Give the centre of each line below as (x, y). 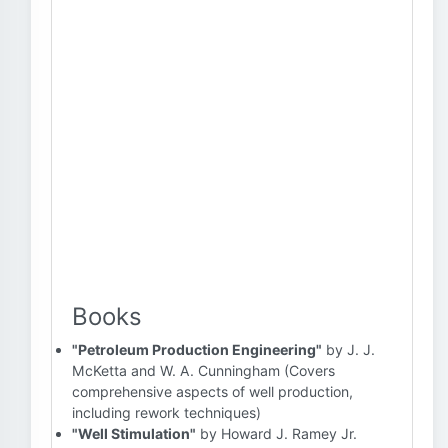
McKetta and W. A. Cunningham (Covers (203, 370)
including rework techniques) (166, 412)
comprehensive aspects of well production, (212, 391)
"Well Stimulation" (134, 433)
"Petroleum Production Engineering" (197, 349)
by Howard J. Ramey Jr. (276, 433)
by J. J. (348, 349)
